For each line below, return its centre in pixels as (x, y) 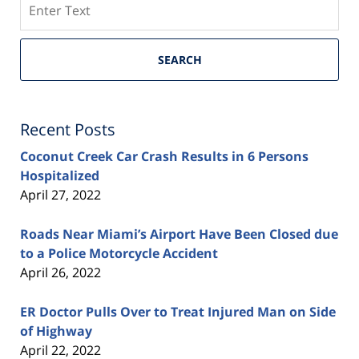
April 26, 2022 (61, 272)
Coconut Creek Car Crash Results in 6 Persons (164, 156)
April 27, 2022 (61, 194)
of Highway (56, 331)
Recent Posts (68, 129)
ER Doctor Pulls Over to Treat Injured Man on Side (178, 311)
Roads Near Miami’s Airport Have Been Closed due (179, 234)
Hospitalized (60, 175)
